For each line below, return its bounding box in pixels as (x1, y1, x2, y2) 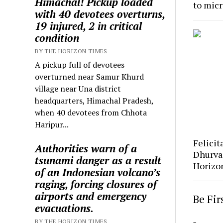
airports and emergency (35, 189, 147, 203)
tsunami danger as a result (35, 153, 162, 167)
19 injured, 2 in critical (35, 18, 142, 33)
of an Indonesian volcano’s (35, 165, 161, 179)
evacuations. (35, 201, 94, 215)
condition (35, 30, 80, 45)
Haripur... (35, 118, 69, 130)
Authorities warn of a (35, 141, 137, 155)
